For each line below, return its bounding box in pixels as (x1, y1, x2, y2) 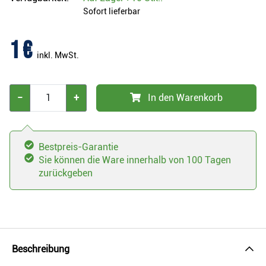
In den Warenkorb (148, 92, 223, 103)
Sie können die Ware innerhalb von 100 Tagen (39, 154, 231, 166)
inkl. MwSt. (37, 50, 79, 60)
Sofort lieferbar (83, 7, 140, 16)
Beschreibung (12, 243, 69, 255)
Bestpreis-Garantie (39, 141, 118, 153)
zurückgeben (39, 167, 93, 179)
